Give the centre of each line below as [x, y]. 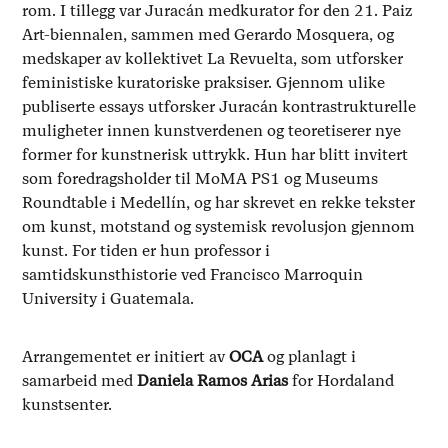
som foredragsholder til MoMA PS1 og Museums [200, 179]
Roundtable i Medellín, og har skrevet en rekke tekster [219, 203]
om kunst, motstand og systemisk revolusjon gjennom [219, 227]
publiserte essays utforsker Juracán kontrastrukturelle [219, 107]
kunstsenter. [69, 405]
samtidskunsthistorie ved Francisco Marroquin [193, 275]
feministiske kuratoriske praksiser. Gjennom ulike [204, 83]
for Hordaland [341, 381]
